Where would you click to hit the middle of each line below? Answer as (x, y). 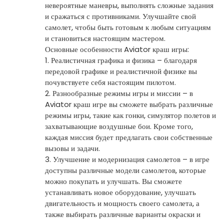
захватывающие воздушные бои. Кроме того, (119, 126)
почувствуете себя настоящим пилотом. (110, 82)
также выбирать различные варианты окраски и (123, 214)
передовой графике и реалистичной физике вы (121, 71)
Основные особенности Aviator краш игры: (117, 49)
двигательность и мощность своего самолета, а (122, 203)
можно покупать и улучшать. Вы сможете (113, 181)
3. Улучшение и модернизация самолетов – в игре (127, 159)
